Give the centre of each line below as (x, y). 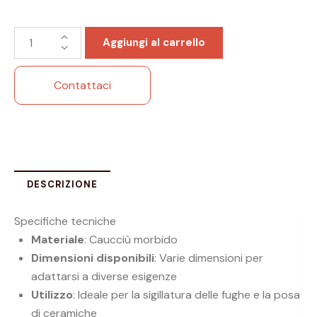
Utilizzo (52, 295)
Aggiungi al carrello (154, 43)
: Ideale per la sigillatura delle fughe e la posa (186, 295)
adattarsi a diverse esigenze (104, 277)
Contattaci (82, 85)
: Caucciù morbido (131, 240)
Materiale (58, 240)
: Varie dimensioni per (209, 258)
